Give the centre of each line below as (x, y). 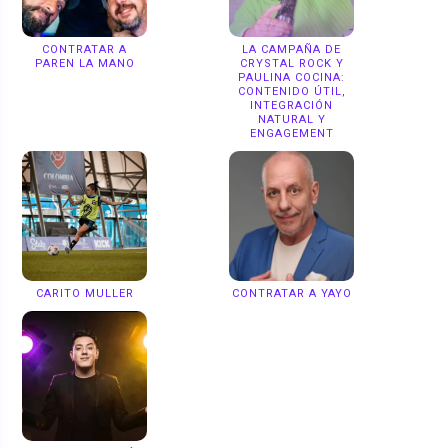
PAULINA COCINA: (291, 77)
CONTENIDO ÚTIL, (291, 91)
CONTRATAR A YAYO (291, 293)
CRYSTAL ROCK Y (291, 63)
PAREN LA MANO (84, 63)
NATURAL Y (291, 119)
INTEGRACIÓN (291, 105)
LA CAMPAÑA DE (291, 49)
